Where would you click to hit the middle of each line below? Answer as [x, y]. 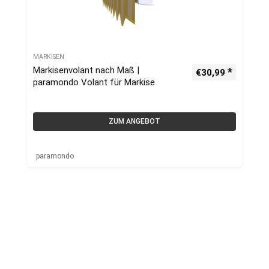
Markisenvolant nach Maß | [86, 70]
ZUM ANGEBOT [134, 121]
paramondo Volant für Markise [94, 82]
